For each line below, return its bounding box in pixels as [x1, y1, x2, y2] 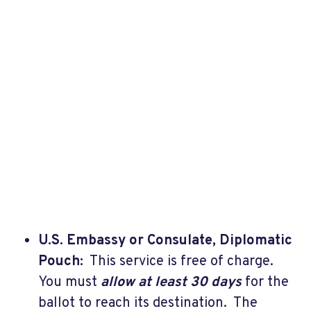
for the [242, 273, 289, 292]
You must [38, 273, 101, 292]
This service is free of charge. [83, 252, 277, 271]
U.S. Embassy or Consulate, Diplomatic [38, 231, 292, 250]
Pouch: [38, 252, 83, 271]
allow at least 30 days [101, 273, 242, 292]
